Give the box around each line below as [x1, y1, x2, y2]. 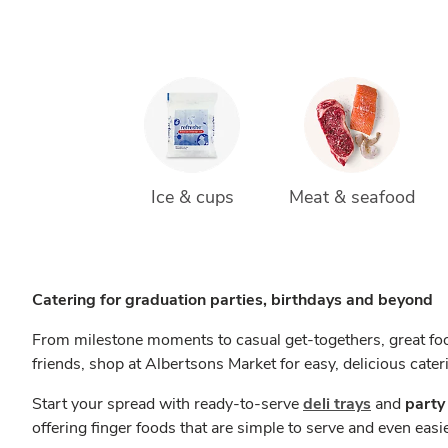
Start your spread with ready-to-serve [32, 393, 303, 415]
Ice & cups [150, 185, 234, 209]
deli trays [303, 393, 371, 415]
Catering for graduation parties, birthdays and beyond [32, 289, 433, 311]
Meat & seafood [289, 185, 415, 209]
